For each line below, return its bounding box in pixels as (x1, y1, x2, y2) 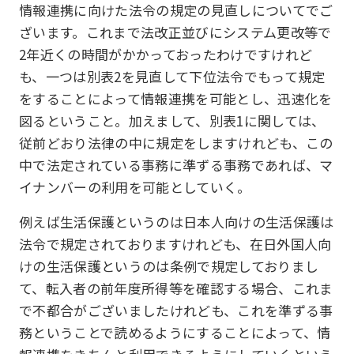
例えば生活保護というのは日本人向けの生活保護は (19, 212, 334, 232)
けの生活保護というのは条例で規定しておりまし (19, 256, 319, 276)
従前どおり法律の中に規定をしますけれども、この (19, 133, 333, 153)
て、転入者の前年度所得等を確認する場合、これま (19, 278, 333, 298)
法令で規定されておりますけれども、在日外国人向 (19, 234, 332, 254)
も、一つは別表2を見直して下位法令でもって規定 (19, 66, 326, 86)
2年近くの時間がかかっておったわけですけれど (19, 44, 313, 64)
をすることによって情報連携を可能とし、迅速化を (19, 88, 333, 108)
